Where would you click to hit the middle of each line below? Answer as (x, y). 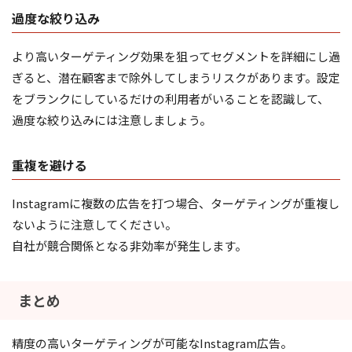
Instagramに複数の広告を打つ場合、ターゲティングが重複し (176, 203)
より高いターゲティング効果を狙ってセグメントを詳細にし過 (176, 56)
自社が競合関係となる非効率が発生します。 (129, 245)
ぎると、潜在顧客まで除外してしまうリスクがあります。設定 (176, 77)
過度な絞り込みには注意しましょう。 (112, 119)
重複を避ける (49, 165)
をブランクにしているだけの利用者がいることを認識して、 (170, 98)
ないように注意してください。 (94, 224)
